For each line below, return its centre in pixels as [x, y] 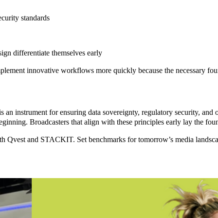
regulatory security [170, 112]
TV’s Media [40, 206]
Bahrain [33, 198]
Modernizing [41, 190]
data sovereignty [113, 112]
